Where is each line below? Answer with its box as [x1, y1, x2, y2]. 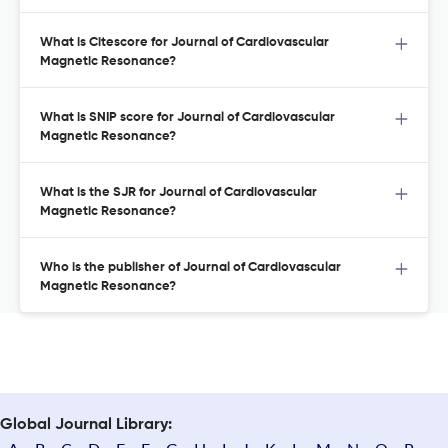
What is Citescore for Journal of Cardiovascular [40, 36, 329, 50]
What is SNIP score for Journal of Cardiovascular [40, 111, 335, 125]
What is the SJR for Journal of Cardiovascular [40, 186, 317, 200]
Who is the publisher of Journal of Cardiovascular [40, 261, 341, 275]
